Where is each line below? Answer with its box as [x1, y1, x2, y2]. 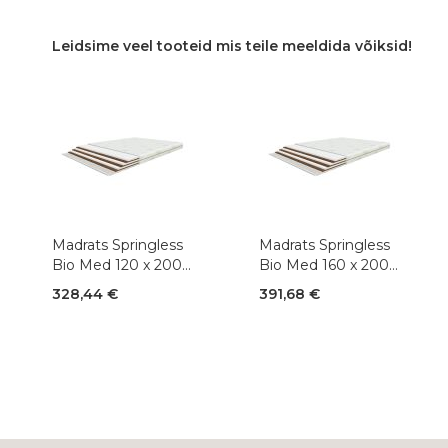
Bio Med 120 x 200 [52, 256, 182, 275]
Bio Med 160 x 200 [258, 256, 389, 275]
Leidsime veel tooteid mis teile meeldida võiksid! [52, 37, 412, 56]
